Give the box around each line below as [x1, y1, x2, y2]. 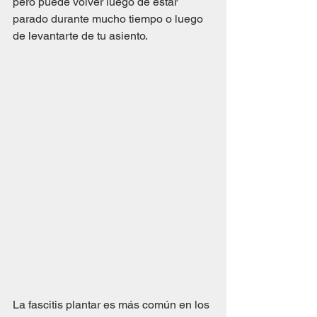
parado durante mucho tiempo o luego [13, 11, 206, 25]
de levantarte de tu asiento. [13, 28, 148, 42]
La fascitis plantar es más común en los [13, 297, 212, 311]
